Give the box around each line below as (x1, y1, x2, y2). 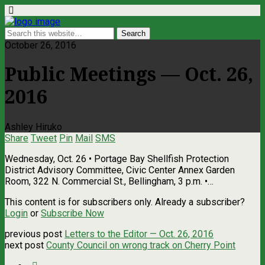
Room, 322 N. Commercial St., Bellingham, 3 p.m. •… (5, 175, 214, 187)
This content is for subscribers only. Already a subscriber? (5, 196, 245, 208)
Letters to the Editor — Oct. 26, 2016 (64, 228, 214, 240)
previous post (5, 228, 64, 240)
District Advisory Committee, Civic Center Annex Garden (5, 164, 235, 176)
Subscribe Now (41, 207, 104, 219)
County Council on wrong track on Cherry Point (46, 239, 235, 251)
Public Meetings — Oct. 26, (5, 63, 253, 86)
